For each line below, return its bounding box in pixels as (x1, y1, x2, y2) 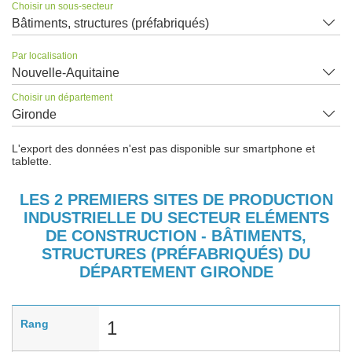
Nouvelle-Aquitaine (12, 65, 119, 79)
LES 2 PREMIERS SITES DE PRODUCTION (19, 190, 333, 208)
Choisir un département (12, 91, 112, 103)
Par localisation (12, 49, 78, 61)
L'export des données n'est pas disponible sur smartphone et (12, 141, 315, 155)
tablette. (12, 154, 52, 167)
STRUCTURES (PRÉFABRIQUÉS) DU (42, 244, 310, 262)
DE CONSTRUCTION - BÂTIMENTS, (46, 226, 306, 244)
